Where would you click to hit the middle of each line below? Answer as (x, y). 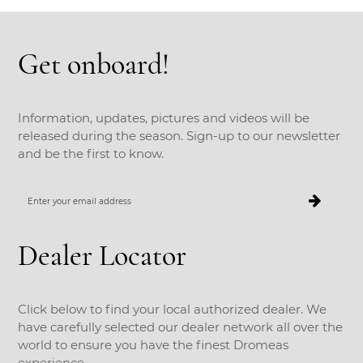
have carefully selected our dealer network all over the (181, 327)
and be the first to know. (91, 154)
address (34, 226)
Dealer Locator (102, 256)
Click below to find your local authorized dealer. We (173, 310)
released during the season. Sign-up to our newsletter (179, 136)
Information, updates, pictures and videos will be (164, 118)
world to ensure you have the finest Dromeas (154, 345)
